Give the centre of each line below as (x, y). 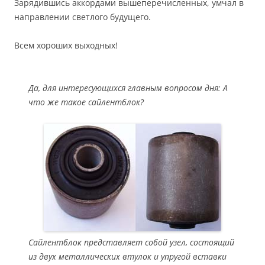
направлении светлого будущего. (83, 17)
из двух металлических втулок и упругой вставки (127, 256)
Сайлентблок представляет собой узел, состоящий (131, 242)
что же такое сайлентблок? (86, 102)
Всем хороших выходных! (66, 45)
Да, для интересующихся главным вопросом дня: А (128, 88)
